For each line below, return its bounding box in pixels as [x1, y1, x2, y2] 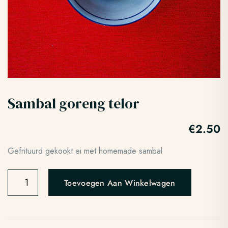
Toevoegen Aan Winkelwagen [64, 177, 176, 189]
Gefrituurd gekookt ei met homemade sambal [8, 145, 162, 157]
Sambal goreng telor [8, 94, 139, 113]
